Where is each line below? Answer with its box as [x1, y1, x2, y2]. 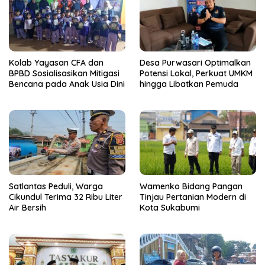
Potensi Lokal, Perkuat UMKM [140, 67, 253, 79]
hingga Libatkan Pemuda [140, 78, 238, 89]
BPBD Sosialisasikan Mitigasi [9, 67, 119, 79]
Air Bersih [9, 202, 46, 213]
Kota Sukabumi [140, 202, 200, 213]
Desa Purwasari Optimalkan [140, 57, 251, 68]
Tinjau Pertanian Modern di [140, 192, 246, 202]
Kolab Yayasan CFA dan [9, 57, 104, 68]
